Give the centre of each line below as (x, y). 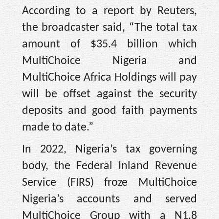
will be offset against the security (109, 94)
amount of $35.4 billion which (109, 44)
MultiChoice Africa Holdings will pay (109, 77)
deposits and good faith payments (109, 111)
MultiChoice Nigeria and (109, 61)
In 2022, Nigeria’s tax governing (109, 149)
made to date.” (58, 127)
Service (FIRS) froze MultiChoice (109, 183)
